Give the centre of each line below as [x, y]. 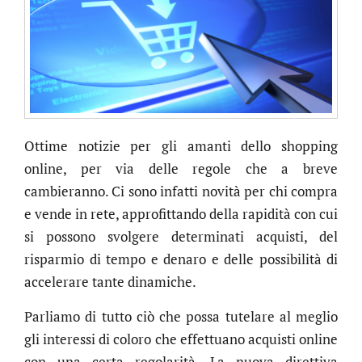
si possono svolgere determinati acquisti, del [181, 237]
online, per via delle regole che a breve [181, 169]
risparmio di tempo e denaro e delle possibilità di [181, 259]
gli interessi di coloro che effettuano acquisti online [181, 339]
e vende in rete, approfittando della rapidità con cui [181, 214]
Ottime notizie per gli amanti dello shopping [181, 146]
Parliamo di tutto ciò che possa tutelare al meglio [181, 316]
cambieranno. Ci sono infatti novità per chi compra [181, 192]
